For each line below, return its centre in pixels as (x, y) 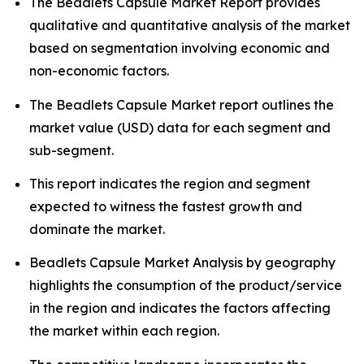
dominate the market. (97, 229)
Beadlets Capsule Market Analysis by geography (182, 263)
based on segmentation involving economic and (180, 48)
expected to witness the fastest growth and (166, 206)
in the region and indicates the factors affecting (180, 308)
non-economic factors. (99, 71)
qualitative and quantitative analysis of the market (190, 26)
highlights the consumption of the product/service (186, 286)
